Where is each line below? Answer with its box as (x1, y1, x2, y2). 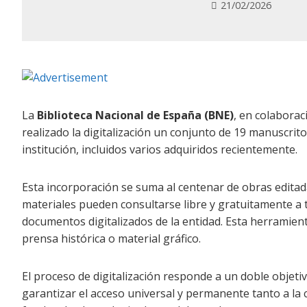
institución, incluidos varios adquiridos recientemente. (22, 142, 297, 158)
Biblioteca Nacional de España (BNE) (37, 108, 234, 123)
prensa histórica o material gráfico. (22, 231, 201, 247)
